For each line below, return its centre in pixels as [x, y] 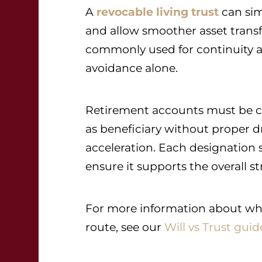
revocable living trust [158, 12]
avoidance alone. [132, 68]
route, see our [125, 227]
